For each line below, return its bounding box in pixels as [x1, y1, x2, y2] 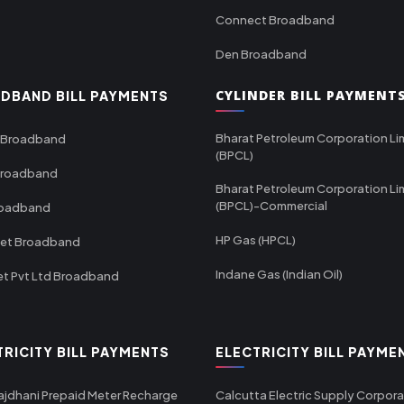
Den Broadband [216, 46, 307, 61]
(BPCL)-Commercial [216, 197, 327, 213]
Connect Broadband [216, 12, 335, 27]
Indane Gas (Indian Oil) [216, 266, 343, 281]
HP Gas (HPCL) [216, 232, 296, 247]
